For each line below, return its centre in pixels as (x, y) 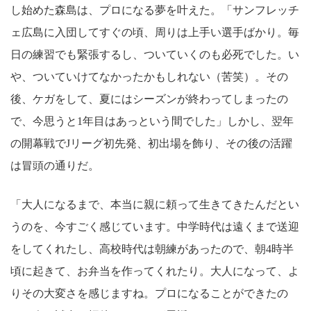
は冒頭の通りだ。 (55, 165)
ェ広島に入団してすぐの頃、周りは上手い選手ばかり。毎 (155, 32)
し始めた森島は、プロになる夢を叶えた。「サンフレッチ (155, 10)
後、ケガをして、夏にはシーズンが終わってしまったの (149, 99)
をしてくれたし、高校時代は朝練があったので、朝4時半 (152, 249)
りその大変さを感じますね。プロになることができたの (149, 293)
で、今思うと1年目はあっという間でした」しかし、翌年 (152, 121)
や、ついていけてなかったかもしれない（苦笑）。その (149, 76)
